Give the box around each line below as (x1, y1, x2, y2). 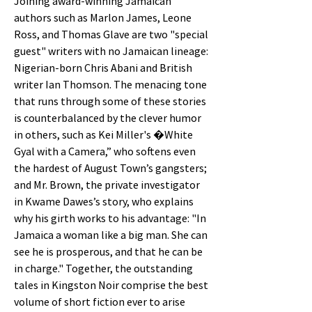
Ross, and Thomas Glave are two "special (14, 27, 208, 42)
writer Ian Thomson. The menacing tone (14, 77, 207, 92)
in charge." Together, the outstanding (14, 261, 193, 276)
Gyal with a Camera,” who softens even (14, 144, 196, 159)
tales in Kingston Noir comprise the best (14, 278, 208, 292)
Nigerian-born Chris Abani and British (14, 61, 192, 75)
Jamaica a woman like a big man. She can (14, 228, 208, 242)
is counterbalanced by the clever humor (14, 111, 201, 125)
